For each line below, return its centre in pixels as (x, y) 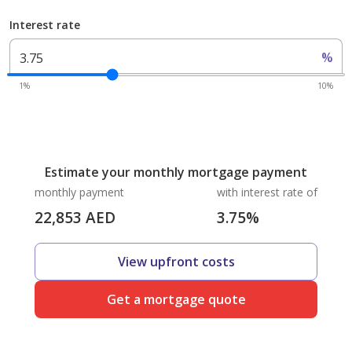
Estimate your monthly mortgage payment (176, 172)
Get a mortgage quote (176, 299)
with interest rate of (267, 192)
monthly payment (79, 192)
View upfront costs (176, 262)
